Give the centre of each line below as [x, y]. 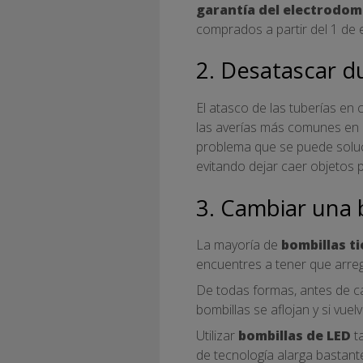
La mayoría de [237, 244]
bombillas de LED [295, 335]
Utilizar [217, 335]
